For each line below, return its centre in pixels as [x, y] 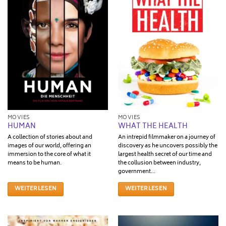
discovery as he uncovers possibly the [167, 146]
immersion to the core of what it [49, 154]
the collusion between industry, [159, 163]
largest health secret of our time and [165, 154]
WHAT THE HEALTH [153, 127]
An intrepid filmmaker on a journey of [166, 137]
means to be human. [34, 163]
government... [136, 172]
